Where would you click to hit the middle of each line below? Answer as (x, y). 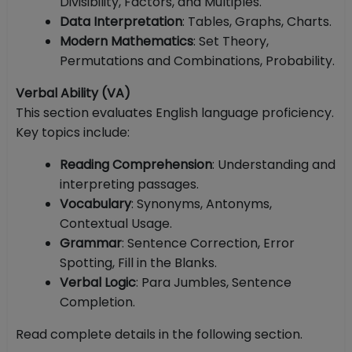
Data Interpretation (121, 22)
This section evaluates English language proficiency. (175, 113)
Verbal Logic (98, 283)
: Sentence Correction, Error (208, 244)
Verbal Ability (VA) (73, 93)
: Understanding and (274, 165)
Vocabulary (95, 204)
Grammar (91, 244)
